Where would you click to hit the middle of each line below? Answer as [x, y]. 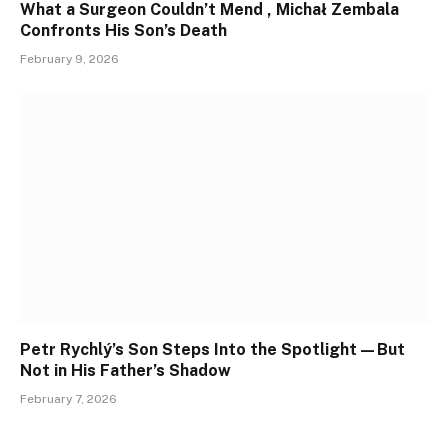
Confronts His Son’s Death [123, 30]
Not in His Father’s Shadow [125, 371]
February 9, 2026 [69, 58]
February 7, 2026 [68, 399]
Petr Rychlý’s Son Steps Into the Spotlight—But [212, 350]
